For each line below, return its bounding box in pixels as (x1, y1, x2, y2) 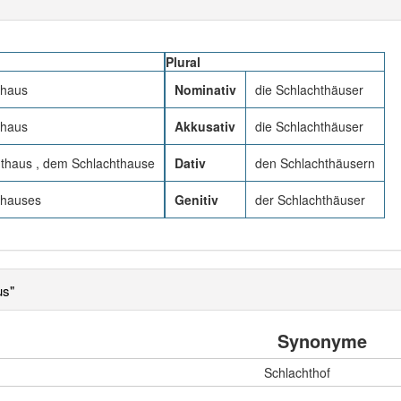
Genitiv (175, 191, 218, 209)
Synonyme (277, 328, 367, 354)
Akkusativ (175, 117, 235, 135)
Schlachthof (264, 363, 330, 381)
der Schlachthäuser (255, 191, 365, 209)
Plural (166, 53, 200, 71)
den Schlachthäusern (255, 154, 375, 172)
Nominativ (175, 81, 236, 98)
